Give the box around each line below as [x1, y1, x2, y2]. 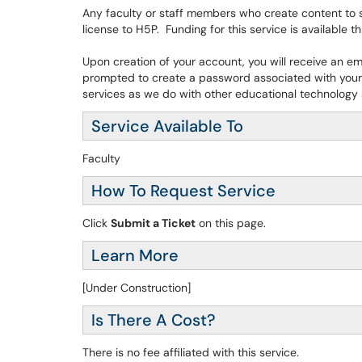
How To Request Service [91, 180, 276, 201]
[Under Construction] [82, 280, 191, 295]
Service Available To [91, 116, 243, 137]
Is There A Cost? [91, 309, 216, 330]
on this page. [196, 216, 266, 230]
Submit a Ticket [111, 216, 196, 230]
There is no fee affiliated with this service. [82, 345, 299, 360]
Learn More [91, 245, 179, 266]
